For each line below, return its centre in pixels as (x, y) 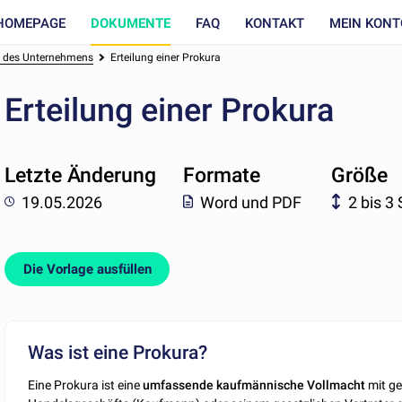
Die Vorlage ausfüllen (87, 270)
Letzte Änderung (81, 176)
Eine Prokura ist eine (86, 385)
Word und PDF (250, 202)
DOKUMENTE (131, 23)
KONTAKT (275, 23)
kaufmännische (261, 385)
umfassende (179, 385)
